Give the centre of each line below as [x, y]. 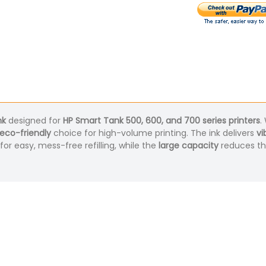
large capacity [189, 146]
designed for [34, 121]
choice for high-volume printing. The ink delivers [154, 133]
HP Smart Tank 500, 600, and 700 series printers [161, 121]
